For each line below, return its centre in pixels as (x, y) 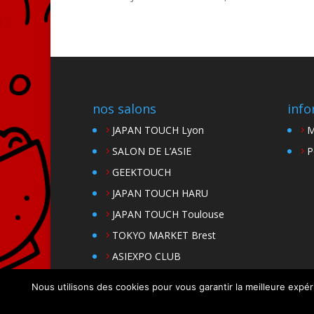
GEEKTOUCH (142, 172)
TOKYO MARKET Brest (164, 235)
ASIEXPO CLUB (146, 256)
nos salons (124, 108)
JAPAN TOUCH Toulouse (168, 214)
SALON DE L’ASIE (152, 151)
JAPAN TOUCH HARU (160, 193)
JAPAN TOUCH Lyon (158, 130)
